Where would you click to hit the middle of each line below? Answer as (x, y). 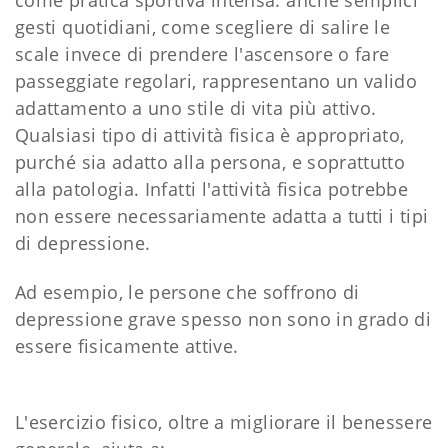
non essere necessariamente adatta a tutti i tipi (222, 215)
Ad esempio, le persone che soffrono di (187, 291)
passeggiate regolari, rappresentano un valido (216, 80)
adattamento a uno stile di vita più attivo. (196, 107)
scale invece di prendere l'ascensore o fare (202, 53)
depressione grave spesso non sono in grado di (223, 318)
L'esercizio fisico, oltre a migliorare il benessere (224, 421)
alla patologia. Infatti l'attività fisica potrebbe (211, 188)
